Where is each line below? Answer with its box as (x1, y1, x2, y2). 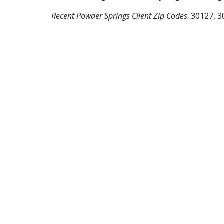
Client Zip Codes (131, 10, 187, 21)
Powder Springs (76, 10, 132, 21)
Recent (51, 10, 76, 21)
